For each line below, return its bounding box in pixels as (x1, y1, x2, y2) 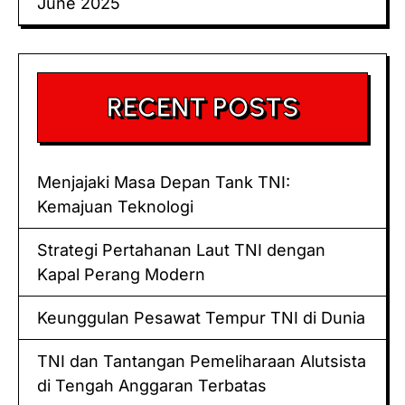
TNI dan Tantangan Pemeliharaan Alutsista (37, 351, 366, 371)
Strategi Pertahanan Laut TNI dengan (37, 240, 325, 259)
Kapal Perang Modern (37, 264, 205, 284)
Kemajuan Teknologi (37, 196, 193, 216)
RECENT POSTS (106, 89, 299, 124)
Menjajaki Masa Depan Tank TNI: (37, 172, 290, 192)
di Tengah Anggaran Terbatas (37, 375, 267, 395)
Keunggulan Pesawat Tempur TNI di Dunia (37, 307, 365, 327)
